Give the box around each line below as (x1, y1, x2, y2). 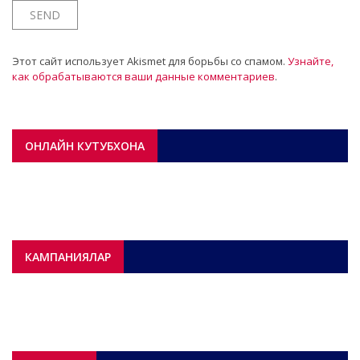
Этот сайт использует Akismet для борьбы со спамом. (12, 54, 288, 68)
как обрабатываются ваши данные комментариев (12, 69, 275, 84)
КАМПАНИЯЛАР (25, 248, 111, 264)
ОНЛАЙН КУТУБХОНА (25, 137, 145, 153)
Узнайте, (288, 54, 333, 68)
